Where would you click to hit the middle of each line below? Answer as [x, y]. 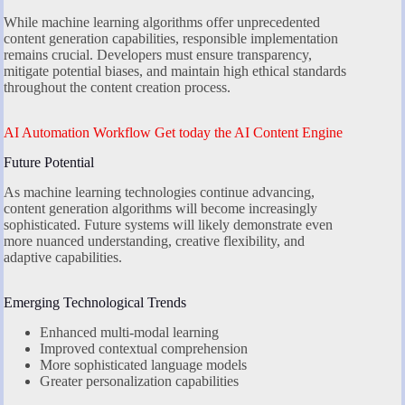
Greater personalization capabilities [139, 381]
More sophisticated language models [143, 364]
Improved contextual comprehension [144, 348]
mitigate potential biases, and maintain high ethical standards [175, 71]
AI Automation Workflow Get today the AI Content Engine [173, 133]
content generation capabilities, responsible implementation [171, 39]
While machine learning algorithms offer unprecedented [162, 23]
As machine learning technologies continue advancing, [159, 192]
